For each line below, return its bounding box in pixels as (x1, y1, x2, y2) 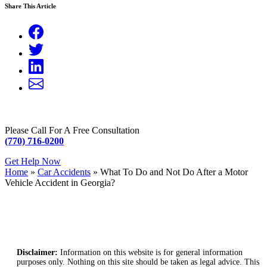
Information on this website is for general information (58, 248, 243, 257)
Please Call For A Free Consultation (5, 125, 139, 136)
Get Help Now (5, 156, 61, 167)
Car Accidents (38, 167, 91, 178)
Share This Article (5, 2, 56, 10)
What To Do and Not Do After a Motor (100, 167, 248, 178)
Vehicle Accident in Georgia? (5, 178, 115, 188)
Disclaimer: (17, 248, 58, 257)
